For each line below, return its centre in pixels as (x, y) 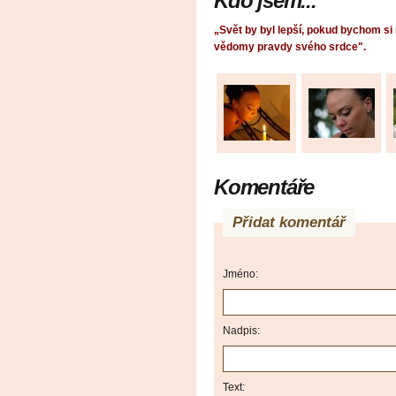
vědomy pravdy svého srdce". (290, 47)
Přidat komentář (289, 223)
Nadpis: (241, 331)
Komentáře (264, 187)
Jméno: (240, 274)
